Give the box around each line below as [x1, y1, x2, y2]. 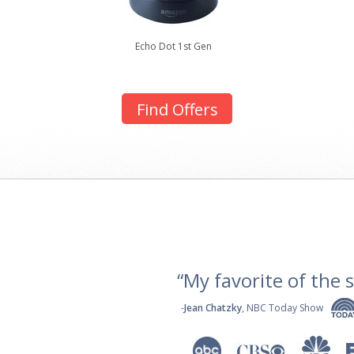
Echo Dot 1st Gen [134, 40, 212, 53]
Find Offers [136, 99, 218, 120]
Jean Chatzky [184, 301, 242, 314]
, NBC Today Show [242, 301, 323, 314]
